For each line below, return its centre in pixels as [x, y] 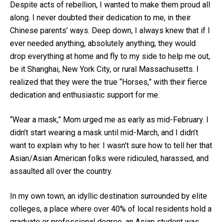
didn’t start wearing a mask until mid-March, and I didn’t [104, 133]
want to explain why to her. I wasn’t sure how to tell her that [111, 146]
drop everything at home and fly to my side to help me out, [110, 56]
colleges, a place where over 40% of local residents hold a [111, 209]
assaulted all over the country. [61, 171]
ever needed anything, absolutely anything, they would [103, 44]
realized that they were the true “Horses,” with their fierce [109, 82]
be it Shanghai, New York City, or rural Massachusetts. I [104, 69]
